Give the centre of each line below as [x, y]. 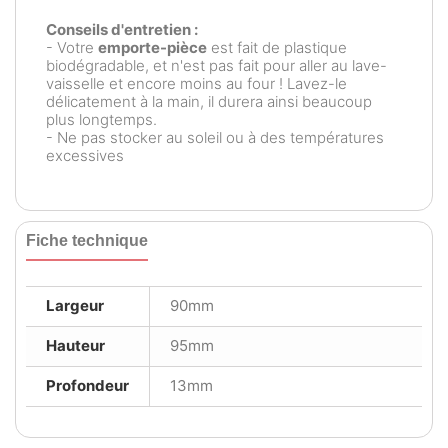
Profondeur [87, 385]
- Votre [72, 47]
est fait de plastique [277, 47]
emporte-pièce [152, 47]
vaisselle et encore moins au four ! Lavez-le [196, 83]
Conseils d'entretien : [122, 29]
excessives [85, 155]
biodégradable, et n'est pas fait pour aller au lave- [216, 65]
